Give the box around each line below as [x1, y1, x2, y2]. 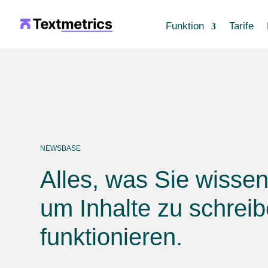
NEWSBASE [40, 144, 81, 153]
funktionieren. [40, 223, 183, 250]
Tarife [229, 20, 254, 32]
